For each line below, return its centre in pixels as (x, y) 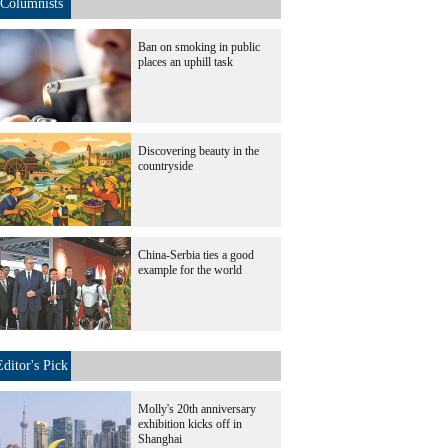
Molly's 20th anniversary (197, 409)
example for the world (190, 270)
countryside (165, 166)
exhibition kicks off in (190, 424)
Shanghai (160, 439)
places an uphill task (185, 62)
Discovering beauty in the (198, 151)
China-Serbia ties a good (196, 255)
